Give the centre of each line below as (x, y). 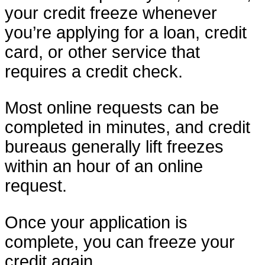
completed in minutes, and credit (127, 127)
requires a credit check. (94, 71)
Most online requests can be (112, 108)
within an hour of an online (104, 167)
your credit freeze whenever (111, 13)
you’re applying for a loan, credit (126, 32)
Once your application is (96, 223)
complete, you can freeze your (120, 242)
